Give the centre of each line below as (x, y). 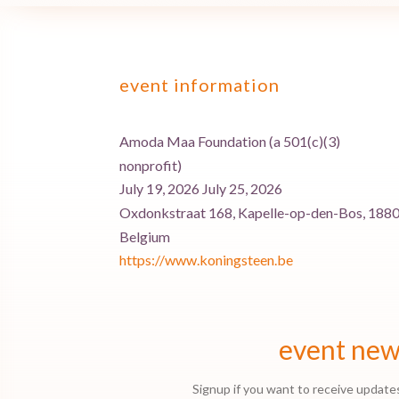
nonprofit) (151, 165)
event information (200, 85)
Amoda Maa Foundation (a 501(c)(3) (230, 141)
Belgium (145, 236)
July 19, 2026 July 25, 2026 (201, 188)
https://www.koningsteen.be (207, 259)
